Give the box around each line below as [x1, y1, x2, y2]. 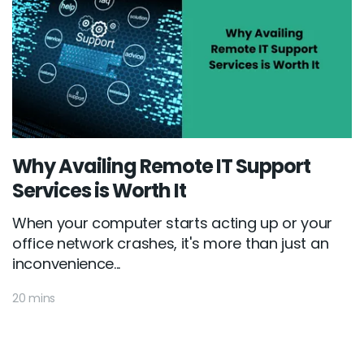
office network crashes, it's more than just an [12, 233, 329, 254]
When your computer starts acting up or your [12, 213, 333, 234]
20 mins [12, 290, 55, 307]
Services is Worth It [12, 177, 186, 205]
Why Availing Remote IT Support [12, 153, 310, 180]
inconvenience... [12, 253, 121, 275]
